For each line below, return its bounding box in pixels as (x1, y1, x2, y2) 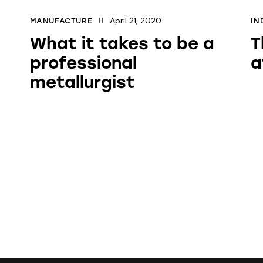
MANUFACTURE (29, 16, 93, 25)
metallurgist (29, 72, 135, 92)
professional (29, 52, 137, 73)
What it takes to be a (29, 33, 214, 53)
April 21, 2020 (109, 15, 161, 26)
